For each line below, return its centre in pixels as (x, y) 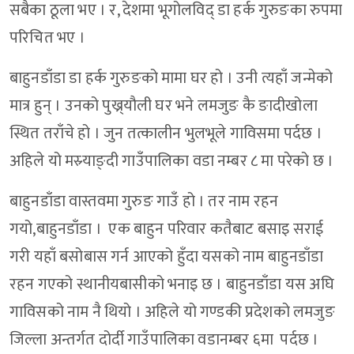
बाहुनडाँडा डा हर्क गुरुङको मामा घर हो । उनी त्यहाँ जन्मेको (171, 79)
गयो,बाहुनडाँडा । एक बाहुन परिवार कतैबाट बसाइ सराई (167, 230)
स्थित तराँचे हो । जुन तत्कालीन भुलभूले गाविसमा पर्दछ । (166, 134)
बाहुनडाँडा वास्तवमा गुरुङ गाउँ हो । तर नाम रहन (144, 202)
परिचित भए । (49, 38)
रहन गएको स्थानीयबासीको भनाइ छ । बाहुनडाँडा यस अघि (172, 285)
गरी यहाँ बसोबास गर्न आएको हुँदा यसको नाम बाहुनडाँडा (167, 257)
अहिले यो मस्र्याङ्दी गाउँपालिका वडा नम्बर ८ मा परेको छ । (173, 162)
